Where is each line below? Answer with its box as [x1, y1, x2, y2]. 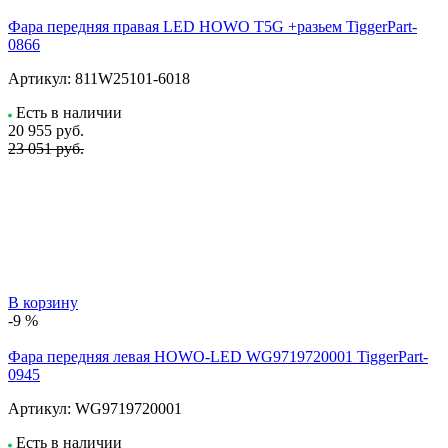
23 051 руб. [8, 139, 84, 157]
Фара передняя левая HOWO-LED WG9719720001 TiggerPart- [8, 347, 428, 365]
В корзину [8, 293, 78, 311]
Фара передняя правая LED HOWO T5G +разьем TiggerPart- [8, 17, 417, 35]
